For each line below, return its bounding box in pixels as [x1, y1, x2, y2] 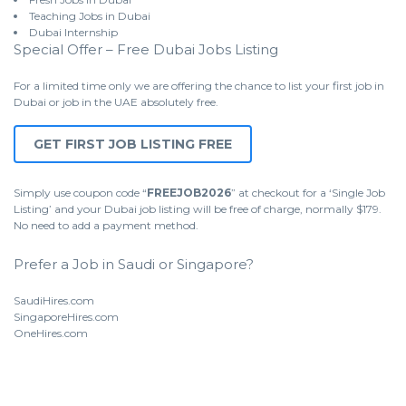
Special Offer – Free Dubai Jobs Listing [14, 41, 278, 59]
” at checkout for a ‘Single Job [231, 186, 385, 200]
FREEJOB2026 [147, 186, 231, 200]
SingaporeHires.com [14, 310, 119, 324]
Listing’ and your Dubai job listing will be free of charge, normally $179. [14, 202, 382, 217]
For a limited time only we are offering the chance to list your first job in [14, 79, 384, 93]
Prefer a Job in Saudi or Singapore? [14, 256, 254, 274]
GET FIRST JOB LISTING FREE [34, 136, 232, 153]
